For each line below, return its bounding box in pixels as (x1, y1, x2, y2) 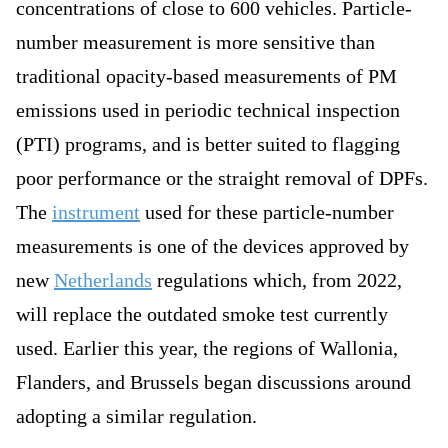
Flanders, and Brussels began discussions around (16, 371, 411, 394)
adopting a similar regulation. (16, 405, 257, 428)
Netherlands (54, 269, 152, 292)
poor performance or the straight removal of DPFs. (16, 167, 428, 190)
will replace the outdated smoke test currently (16, 303, 388, 326)
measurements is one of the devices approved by (16, 235, 409, 258)
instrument (52, 201, 140, 224)
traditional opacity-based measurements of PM (16, 65, 397, 88)
